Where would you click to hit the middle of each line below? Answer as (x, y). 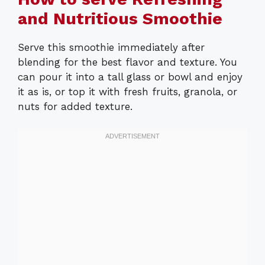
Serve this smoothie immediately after (111, 48)
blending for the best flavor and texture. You (127, 62)
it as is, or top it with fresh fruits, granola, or (127, 92)
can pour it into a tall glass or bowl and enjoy (130, 77)
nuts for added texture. (75, 107)
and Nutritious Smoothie (120, 19)
